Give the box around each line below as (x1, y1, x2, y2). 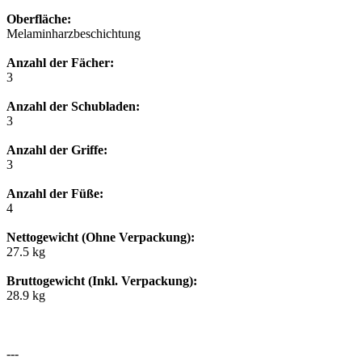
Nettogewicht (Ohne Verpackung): (6, 230, 195, 245)
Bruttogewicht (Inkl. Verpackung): (6, 274, 197, 288)
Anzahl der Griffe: (6, 143, 107, 158)
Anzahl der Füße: (6, 187, 103, 201)
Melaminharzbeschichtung (6, 27, 141, 41)
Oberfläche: (6, 12, 71, 27)
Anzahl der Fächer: (6, 56, 114, 70)
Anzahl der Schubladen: (6, 99, 140, 114)
